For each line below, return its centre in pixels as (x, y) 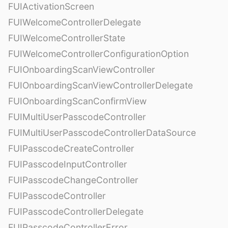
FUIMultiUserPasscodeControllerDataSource (102, 132)
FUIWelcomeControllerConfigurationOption (98, 53)
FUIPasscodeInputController (68, 164)
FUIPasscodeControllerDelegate (76, 211)
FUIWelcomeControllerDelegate (75, 22)
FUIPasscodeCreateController (71, 148)
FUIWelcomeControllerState (67, 38)
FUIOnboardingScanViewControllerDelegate (101, 85)
